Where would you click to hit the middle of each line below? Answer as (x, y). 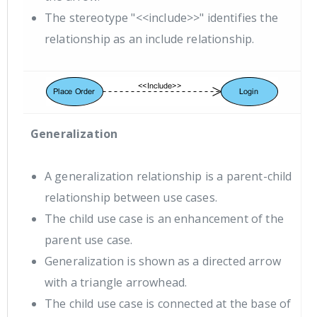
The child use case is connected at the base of (168, 304)
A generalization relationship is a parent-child (168, 177)
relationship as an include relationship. (150, 39)
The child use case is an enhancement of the (164, 219)
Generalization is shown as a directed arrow (163, 261)
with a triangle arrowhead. (116, 283)
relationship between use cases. (131, 198)
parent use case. (89, 240)
